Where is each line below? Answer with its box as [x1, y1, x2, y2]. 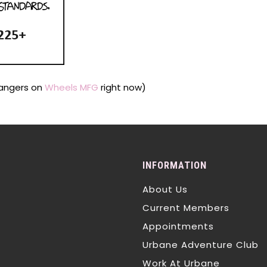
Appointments [142, 220, 214, 232]
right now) [98, 81, 146, 94]
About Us [142, 183, 188, 195]
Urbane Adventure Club [142, 238, 259, 251]
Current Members [142, 201, 229, 214]
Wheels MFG [45, 81, 98, 94]
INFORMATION [142, 160, 207, 171]
